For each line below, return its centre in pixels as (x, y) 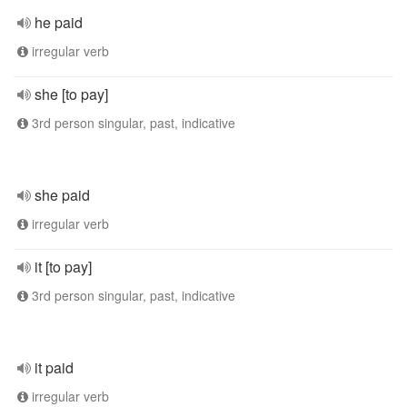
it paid (54, 367)
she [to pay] (71, 94)
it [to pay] (63, 267)
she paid (62, 195)
